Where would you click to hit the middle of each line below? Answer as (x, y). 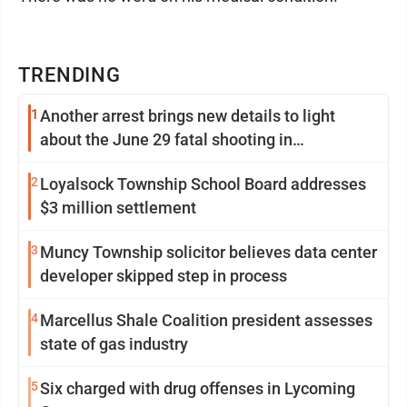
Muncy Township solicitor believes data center (208, 253)
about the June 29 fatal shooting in (166, 140)
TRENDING (70, 75)
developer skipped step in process (164, 276)
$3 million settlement (118, 208)
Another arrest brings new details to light (188, 116)
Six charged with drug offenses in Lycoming (198, 389)
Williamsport (87, 164)
